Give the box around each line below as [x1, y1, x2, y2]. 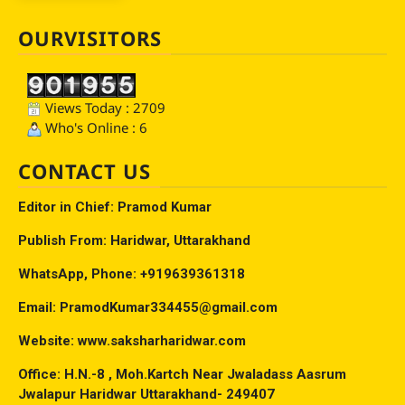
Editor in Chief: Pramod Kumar [18, 199, 212, 216]
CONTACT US [18, 157, 151, 185]
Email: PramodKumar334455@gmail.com [18, 299, 278, 316]
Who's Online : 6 [42, 118, 147, 137]
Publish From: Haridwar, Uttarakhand [18, 232, 250, 250]
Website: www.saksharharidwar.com [18, 333, 246, 350]
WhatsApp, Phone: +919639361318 [18, 266, 245, 283]
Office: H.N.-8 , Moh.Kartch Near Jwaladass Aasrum [18, 366, 346, 383]
